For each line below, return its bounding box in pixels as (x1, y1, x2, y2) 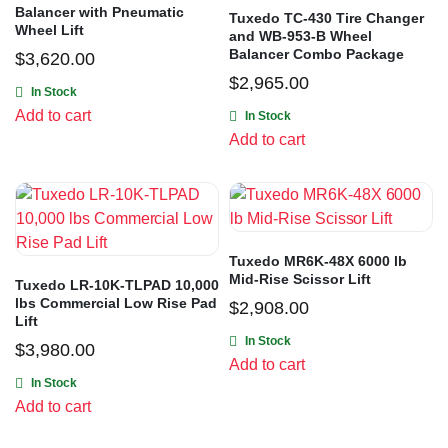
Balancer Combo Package (229, 46, 404, 63)
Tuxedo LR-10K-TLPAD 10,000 (15, 277, 219, 294)
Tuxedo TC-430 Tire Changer (229, 10, 424, 27)
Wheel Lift (15, 22, 84, 39)
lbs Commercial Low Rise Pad (15, 295, 217, 312)
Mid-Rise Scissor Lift (229, 271, 371, 288)
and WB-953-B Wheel (229, 28, 372, 45)
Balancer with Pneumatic (15, 4, 184, 21)
